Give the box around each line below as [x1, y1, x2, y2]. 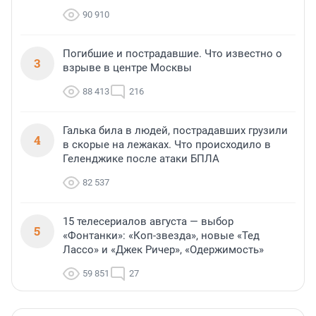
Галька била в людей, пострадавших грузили [63, 124, 288, 138]
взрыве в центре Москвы [63, 61, 192, 75]
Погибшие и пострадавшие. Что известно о [63, 47, 282, 61]
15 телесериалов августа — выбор [63, 215, 233, 229]
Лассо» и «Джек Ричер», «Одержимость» [63, 243, 264, 257]
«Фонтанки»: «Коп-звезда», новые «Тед [63, 229, 260, 243]
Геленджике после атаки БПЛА [63, 152, 219, 166]
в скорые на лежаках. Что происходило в [63, 138, 271, 152]
